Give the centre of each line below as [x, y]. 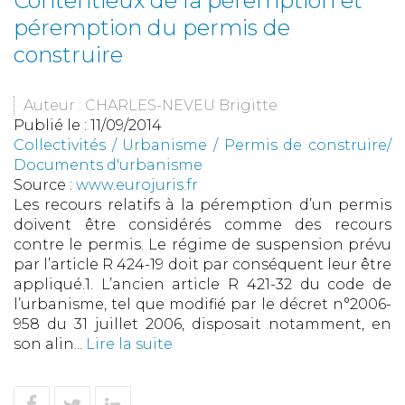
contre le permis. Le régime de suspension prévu [202, 245]
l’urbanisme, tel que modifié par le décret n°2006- [202, 305]
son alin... [50, 344]
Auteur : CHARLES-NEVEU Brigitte [151, 106]
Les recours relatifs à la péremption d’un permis [202, 205]
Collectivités [60, 146]
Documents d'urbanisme [108, 165]
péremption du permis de [152, 28]
